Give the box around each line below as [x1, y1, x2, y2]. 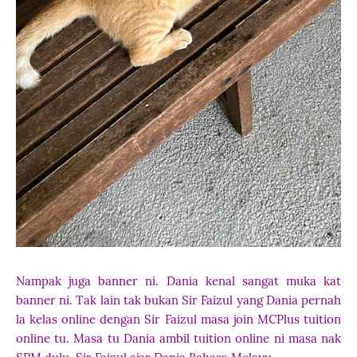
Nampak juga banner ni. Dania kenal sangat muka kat [16, 273, 341, 288]
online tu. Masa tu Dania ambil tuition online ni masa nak [16, 331, 341, 346]
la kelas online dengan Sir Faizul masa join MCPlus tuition [16, 312, 341, 327]
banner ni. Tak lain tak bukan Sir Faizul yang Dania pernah [16, 292, 341, 308]
